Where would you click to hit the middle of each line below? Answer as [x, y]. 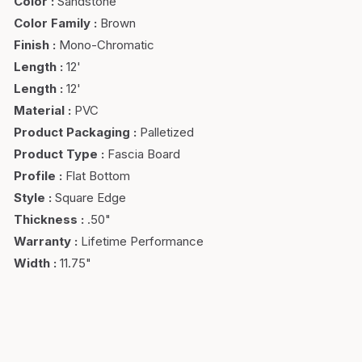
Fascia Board [144, 154]
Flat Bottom [98, 176]
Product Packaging [72, 132]
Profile [35, 176]
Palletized [167, 132]
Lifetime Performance [142, 241]
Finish [32, 45]
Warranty [42, 241]
